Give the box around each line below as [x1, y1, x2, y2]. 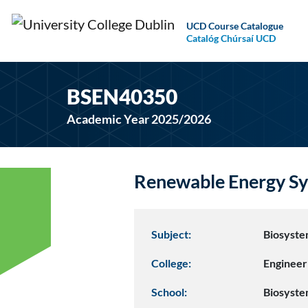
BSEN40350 [67, 84, 178, 109]
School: [151, 285, 187, 298]
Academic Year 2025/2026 [67, 111, 212, 126]
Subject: [151, 228, 191, 241]
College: [151, 256, 191, 269]
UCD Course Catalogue [186, 19, 283, 32]
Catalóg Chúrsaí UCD [186, 32, 276, 44]
